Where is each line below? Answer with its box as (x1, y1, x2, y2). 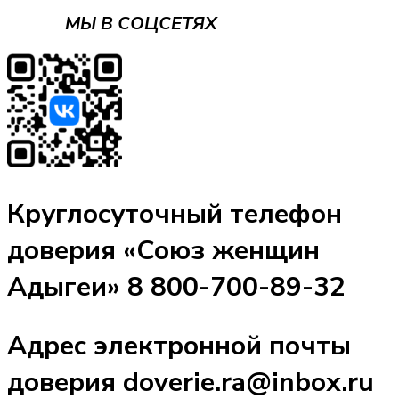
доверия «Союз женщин (7, 232, 320, 269)
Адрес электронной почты (7, 327, 351, 364)
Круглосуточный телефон (7, 195, 342, 232)
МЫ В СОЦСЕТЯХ (7, 11, 216, 36)
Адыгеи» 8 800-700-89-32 (7, 268, 346, 305)
